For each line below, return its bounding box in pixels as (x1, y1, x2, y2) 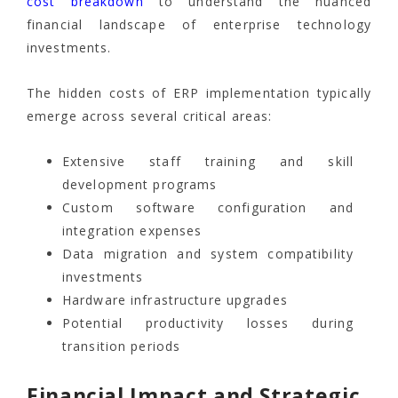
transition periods (62, 338, 181, 355)
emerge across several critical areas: (27, 107, 273, 125)
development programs (62, 176, 218, 194)
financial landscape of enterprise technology (27, 16, 371, 34)
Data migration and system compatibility (62, 245, 354, 263)
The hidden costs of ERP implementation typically (27, 84, 371, 102)
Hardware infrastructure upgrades (62, 291, 288, 309)
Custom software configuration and (62, 199, 354, 217)
